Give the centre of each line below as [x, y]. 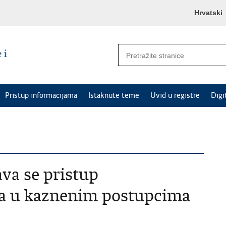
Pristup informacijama [41, 95]
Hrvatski [208, 13]
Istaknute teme [114, 95]
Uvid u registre [175, 95]
